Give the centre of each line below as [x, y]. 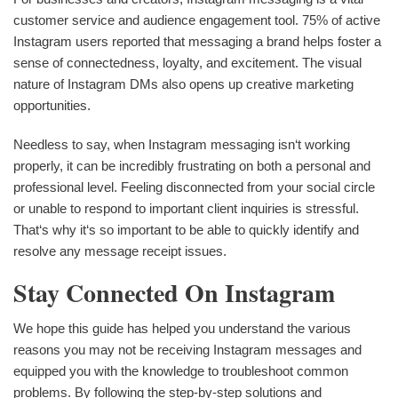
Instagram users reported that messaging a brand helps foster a [197, 41]
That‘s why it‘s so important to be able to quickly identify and [186, 229]
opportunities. [52, 105]
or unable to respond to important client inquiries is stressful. [186, 208]
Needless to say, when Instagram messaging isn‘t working [182, 144]
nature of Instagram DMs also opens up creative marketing [183, 84]
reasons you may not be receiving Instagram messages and [187, 349]
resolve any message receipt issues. [120, 251]
